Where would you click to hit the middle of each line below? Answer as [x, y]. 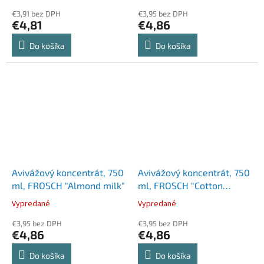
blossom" [158, 198]
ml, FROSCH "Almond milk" [68, 185]
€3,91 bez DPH [36, 14]
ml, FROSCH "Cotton [180, 185]
